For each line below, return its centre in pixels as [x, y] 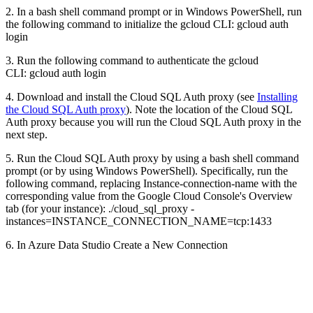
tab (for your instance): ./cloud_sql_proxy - [100, 208]
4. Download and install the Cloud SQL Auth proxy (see [131, 96]
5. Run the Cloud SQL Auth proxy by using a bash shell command [152, 158]
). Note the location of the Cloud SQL [209, 109]
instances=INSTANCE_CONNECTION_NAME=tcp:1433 [139, 221]
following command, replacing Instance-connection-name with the [151, 183]
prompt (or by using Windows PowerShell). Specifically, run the [147, 170]
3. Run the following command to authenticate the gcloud [132, 60]
